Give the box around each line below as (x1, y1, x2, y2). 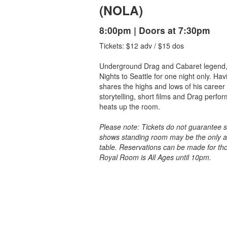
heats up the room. (99, 101, 162, 111)
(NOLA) (99, 1, 143, 19)
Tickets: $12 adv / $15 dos (99, 41, 186, 51)
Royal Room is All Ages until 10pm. (99, 152, 211, 162)
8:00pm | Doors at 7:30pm (99, 24, 210, 36)
